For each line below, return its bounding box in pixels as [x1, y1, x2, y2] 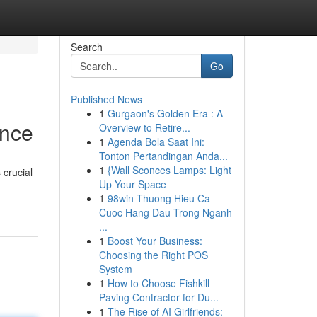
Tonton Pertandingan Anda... [98, 149, 228, 163]
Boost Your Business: [107, 234, 202, 248]
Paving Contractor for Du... [98, 290, 219, 304]
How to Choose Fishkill [107, 276, 209, 290]
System [98, 262, 132, 276]
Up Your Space [98, 177, 166, 191]
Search [70, 40, 103, 54]
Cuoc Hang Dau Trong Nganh [98, 205, 232, 219]
